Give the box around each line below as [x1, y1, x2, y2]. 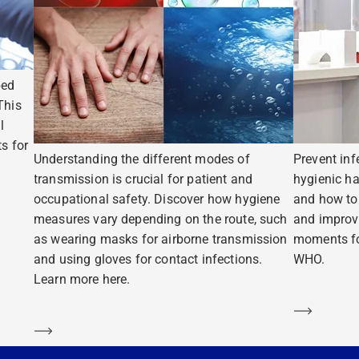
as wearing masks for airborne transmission [33, 231, 288, 247]
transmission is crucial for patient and [33, 171, 253, 187]
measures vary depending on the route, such [33, 211, 288, 227]
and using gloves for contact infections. [33, 251, 263, 267]
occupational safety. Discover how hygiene [33, 191, 280, 207]
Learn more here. [33, 271, 131, 287]
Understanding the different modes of [33, 151, 250, 167]
